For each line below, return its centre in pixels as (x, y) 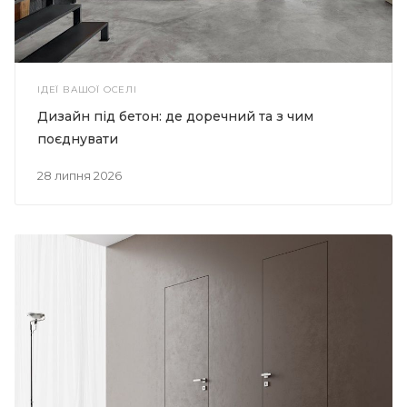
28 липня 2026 (83, 175)
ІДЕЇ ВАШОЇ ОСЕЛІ (87, 89)
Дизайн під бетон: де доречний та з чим (175, 116)
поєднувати (78, 139)
